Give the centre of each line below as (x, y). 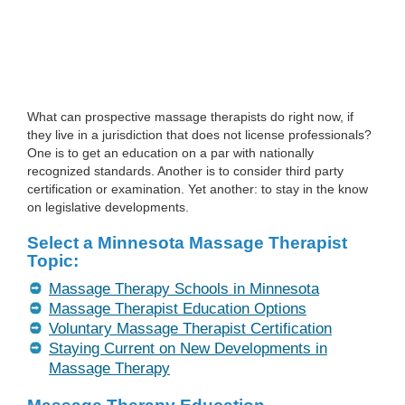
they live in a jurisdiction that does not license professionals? (199, 135)
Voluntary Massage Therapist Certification (190, 329)
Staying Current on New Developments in (188, 348)
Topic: (53, 261)
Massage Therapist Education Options (178, 309)
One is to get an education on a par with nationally (170, 153)
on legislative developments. (108, 207)
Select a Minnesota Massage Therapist (187, 243)
